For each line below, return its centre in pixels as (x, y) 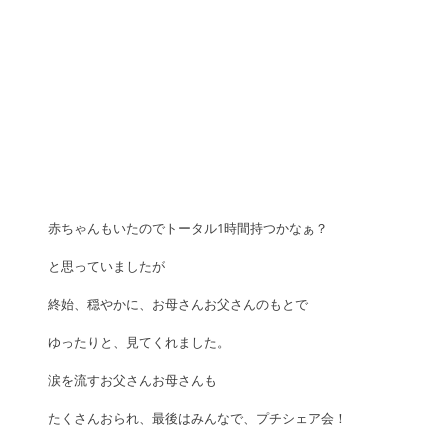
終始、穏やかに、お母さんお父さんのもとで (178, 304)
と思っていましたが (106, 266)
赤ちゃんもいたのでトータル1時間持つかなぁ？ (188, 228)
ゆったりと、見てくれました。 (139, 342)
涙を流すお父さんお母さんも (132, 380)
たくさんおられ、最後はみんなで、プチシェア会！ (197, 418)
